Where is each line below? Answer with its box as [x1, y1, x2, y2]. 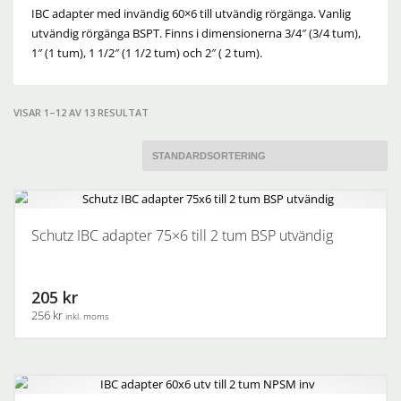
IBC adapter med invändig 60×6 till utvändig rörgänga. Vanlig [31, 5, 351, 21]
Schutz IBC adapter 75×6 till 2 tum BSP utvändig [31, 226, 333, 245]
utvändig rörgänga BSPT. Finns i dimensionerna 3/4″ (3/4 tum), [31, 25, 361, 41]
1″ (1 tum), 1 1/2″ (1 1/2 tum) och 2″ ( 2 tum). [31, 45, 262, 61]
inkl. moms [65, 310, 109, 322]
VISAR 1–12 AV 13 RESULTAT [13, 106, 149, 119]
